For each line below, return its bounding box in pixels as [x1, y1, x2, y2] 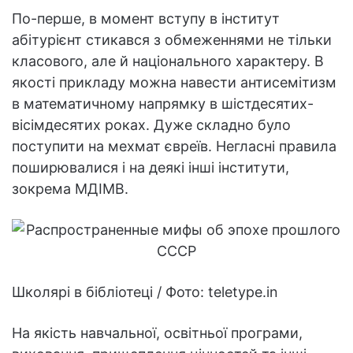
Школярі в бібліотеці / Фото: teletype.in [12, 284, 278, 301]
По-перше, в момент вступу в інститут [12, 10, 280, 28]
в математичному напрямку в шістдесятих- [12, 95, 314, 113]
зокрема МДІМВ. [12, 180, 128, 198]
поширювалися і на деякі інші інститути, [12, 159, 289, 176]
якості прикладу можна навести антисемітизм [12, 74, 336, 91]
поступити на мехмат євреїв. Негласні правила [12, 138, 336, 155]
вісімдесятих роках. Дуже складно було [12, 117, 291, 134]
